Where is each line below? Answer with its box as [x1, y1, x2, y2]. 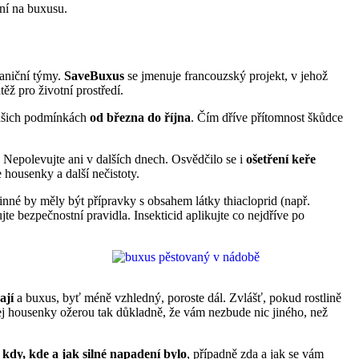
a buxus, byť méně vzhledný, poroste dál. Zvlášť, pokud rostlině [14, 291, 341, 305]
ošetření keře [246, 152, 316, 167]
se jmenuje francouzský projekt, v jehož [124, 69, 328, 83]
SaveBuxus [64, 69, 124, 83]
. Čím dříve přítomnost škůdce [191, 111, 343, 125]
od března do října [90, 111, 191, 125]
